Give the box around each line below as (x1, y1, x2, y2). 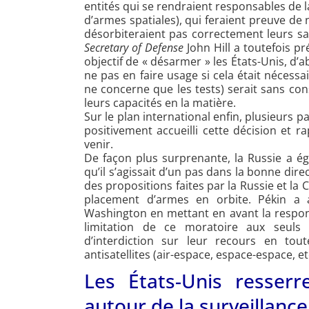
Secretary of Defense (84, 40, 184, 56)
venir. (84, 137, 113, 152)
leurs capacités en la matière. (84, 95, 236, 111)
